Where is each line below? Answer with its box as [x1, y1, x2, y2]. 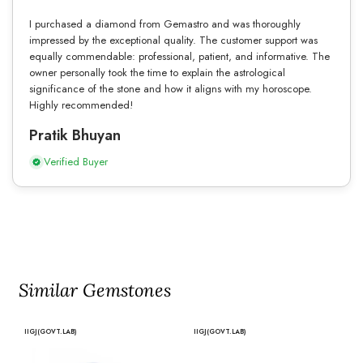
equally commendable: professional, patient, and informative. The [29, 48, 330, 64]
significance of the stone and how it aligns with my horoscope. [29, 80, 312, 96]
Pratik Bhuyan [29, 124, 121, 146]
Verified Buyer [44, 153, 108, 169]
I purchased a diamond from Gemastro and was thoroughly [29, 15, 301, 32]
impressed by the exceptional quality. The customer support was [29, 32, 318, 48]
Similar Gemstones [19, 278, 171, 301]
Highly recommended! [29, 96, 133, 113]
